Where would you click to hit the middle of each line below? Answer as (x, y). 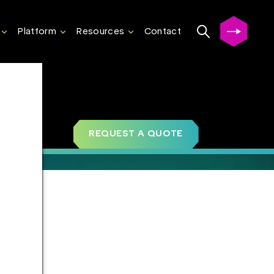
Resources (100, 32)
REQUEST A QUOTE (136, 134)
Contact (162, 32)
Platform (37, 32)
